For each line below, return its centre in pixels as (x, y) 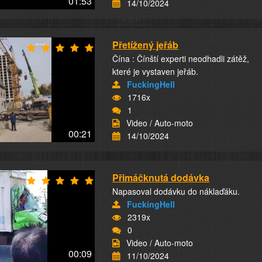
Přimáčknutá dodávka (161, 177)
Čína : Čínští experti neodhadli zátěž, (181, 58)
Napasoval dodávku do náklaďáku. (176, 191)
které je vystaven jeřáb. (156, 71)
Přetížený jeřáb (146, 45)
